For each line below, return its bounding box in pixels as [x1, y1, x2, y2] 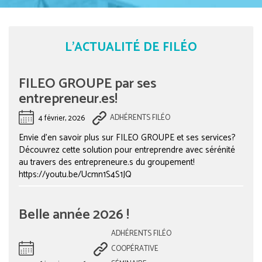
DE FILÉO [143, 37, 197, 58]
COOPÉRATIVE [111, 243, 158, 256]
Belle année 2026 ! [19, 203, 129, 226]
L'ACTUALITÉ [65, 37, 143, 58]
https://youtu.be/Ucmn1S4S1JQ [19, 167, 136, 182]
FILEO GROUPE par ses [19, 72, 156, 95]
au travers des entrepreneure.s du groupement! [19, 155, 195, 170]
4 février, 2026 [38, 112, 85, 125]
